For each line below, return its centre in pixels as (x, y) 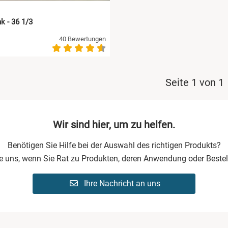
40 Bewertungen (82, 39)
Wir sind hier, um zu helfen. (114, 125)
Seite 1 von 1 (194, 83)
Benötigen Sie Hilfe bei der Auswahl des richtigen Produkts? (114, 146)
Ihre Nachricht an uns (121, 184)
